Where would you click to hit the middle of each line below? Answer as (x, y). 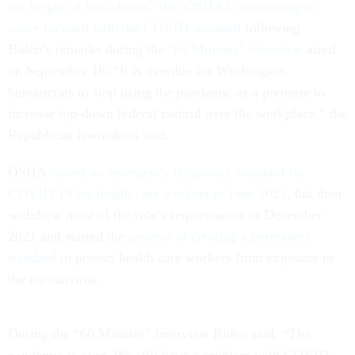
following (271, 28)
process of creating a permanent (218, 237)
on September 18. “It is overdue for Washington (146, 71)
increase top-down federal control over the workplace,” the (177, 114)
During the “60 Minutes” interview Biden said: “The (159, 334)
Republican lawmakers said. (91, 135)
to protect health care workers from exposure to (195, 258)
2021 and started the (66, 237)
